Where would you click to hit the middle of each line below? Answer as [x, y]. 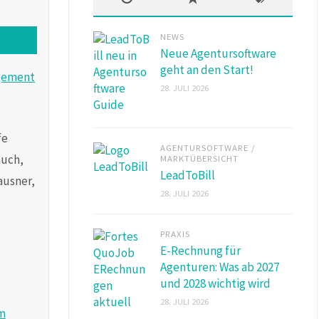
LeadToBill [188, 175]
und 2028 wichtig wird [215, 283]
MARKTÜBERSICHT [199, 158]
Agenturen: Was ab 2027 [220, 267]
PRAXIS [175, 233]
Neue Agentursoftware [218, 53]
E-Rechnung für [200, 250]
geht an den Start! [207, 69]
